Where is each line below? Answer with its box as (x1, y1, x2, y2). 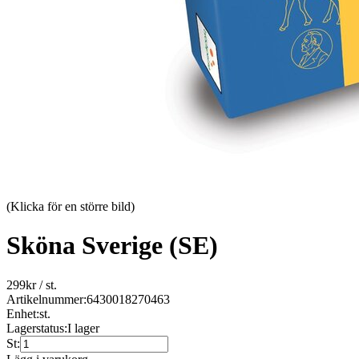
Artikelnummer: (6, 292, 87, 306)
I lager (67, 321, 99, 335)
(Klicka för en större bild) (6, 200, 135, 213)
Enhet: (6, 306, 39, 321)
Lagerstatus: (6, 321, 67, 335)
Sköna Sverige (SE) (6, 231, 218, 260)
